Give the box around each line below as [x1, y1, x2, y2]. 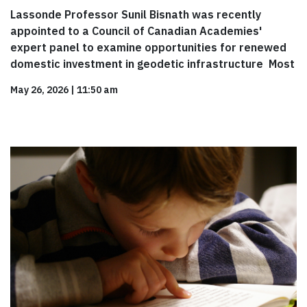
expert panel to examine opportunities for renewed [10, 40, 286, 55]
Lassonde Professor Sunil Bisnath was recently [10, 8, 261, 22]
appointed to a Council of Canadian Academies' [10, 24, 262, 38]
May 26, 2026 [10, 84, 69, 97]
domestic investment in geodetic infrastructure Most [10, 57, 295, 71]
